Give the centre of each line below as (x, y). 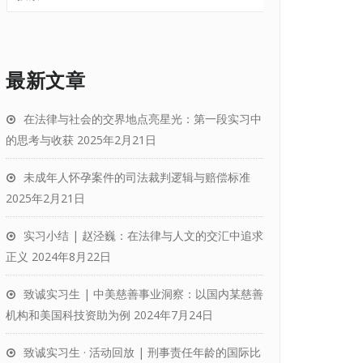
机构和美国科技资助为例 (68, 315)
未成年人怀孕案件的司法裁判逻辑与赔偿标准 (137, 177)
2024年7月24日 (173, 315)
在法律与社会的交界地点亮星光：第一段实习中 (143, 119)
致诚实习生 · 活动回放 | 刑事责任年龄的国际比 (142, 352)
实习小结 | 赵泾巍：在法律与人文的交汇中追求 (143, 235)
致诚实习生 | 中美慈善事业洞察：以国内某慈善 (143, 294)
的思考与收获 (40, 140)
